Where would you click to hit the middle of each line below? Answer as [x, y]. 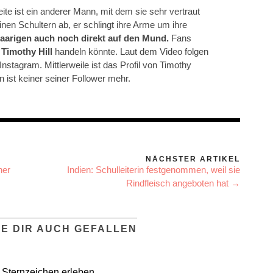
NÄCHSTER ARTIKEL [193, 159]
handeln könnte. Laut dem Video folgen [130, 51]
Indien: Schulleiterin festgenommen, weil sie [154, 169]
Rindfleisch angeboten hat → [183, 183]
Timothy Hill [27, 51]
